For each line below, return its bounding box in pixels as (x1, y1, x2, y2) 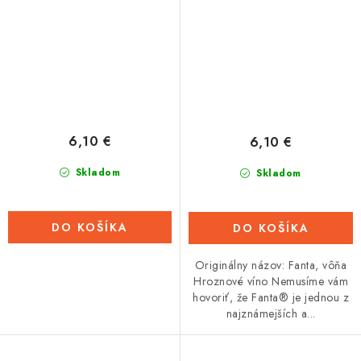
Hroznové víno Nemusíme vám (193, 272, 348, 289)
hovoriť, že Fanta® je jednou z (193, 288, 349, 305)
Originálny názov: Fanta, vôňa (194, 256, 347, 273)
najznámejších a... (226, 305, 316, 322)
